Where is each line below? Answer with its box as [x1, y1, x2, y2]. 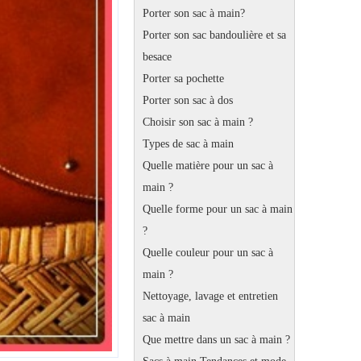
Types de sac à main [143, 137, 234, 151]
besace [143, 50, 172, 64]
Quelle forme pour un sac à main [143, 202, 293, 216]
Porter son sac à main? [143, 6, 245, 20]
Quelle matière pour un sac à [143, 159, 273, 172]
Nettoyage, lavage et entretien [143, 289, 278, 303]
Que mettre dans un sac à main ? [143, 333, 290, 346]
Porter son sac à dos [143, 93, 233, 107]
